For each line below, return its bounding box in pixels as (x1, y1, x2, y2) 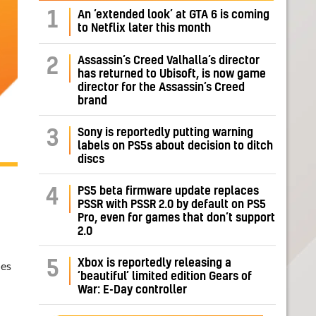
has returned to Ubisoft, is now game (78, 68, 266, 80)
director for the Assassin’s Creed (78, 82, 245, 94)
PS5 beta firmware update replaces (78, 186, 259, 197)
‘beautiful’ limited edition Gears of (78, 271, 252, 283)
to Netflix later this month (78, 23, 211, 35)
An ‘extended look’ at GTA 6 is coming (78, 9, 269, 21)
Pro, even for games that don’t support (78, 212, 275, 224)
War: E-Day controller (78, 284, 187, 296)
